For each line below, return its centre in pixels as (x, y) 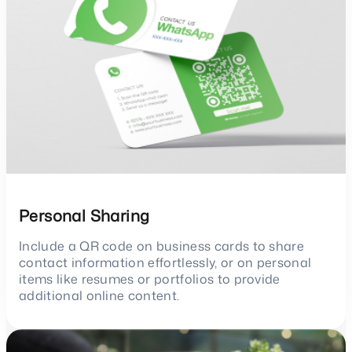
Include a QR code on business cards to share (162, 246)
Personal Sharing (84, 215)
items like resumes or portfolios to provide (150, 279)
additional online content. (99, 295)
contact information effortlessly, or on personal (165, 262)
